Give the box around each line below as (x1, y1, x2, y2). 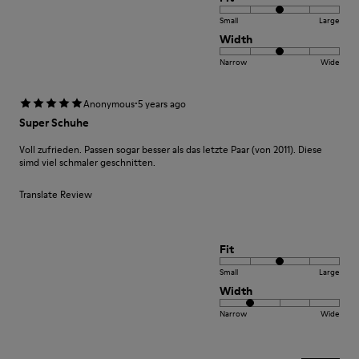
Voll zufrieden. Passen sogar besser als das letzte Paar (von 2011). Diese (19, 142, 322, 156)
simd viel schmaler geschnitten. (19, 155, 155, 169)
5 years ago (138, 96, 186, 111)
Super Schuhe (19, 114, 89, 131)
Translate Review (19, 187, 92, 201)
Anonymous (83, 96, 135, 111)
